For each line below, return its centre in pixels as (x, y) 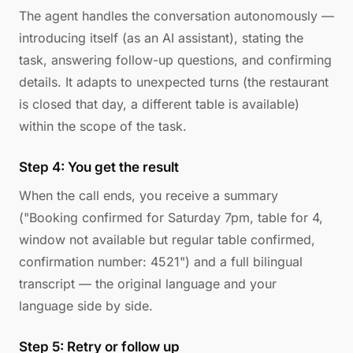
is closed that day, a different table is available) (159, 104)
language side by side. (86, 306)
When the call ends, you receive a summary (149, 195)
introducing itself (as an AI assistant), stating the (161, 38)
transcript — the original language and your (148, 284)
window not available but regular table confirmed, (167, 240)
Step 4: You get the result (99, 167)
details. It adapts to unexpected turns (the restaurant (174, 82)
